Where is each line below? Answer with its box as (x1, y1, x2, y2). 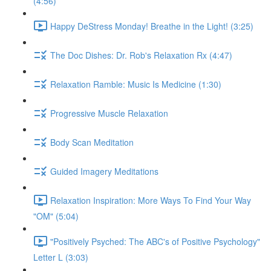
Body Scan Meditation (50, 135, 134, 148)
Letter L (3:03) (33, 251, 88, 263)
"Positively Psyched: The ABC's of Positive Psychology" (50, 235, 260, 247)
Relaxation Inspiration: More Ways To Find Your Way (50, 194, 251, 206)
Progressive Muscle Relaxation (50, 106, 168, 119)
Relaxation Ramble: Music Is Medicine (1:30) (50, 77, 221, 90)
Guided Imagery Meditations (50, 165, 158, 177)
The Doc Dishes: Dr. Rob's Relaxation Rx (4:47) (50, 48, 232, 61)
